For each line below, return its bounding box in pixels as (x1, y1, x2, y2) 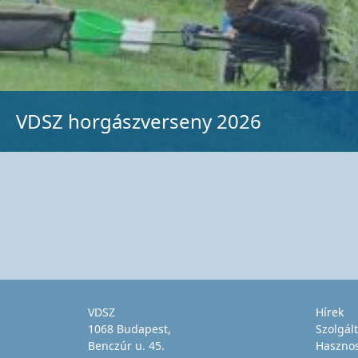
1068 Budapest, (87, 320, 171, 336)
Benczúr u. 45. (87, 337, 165, 353)
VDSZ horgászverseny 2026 (16, 107, 261, 134)
